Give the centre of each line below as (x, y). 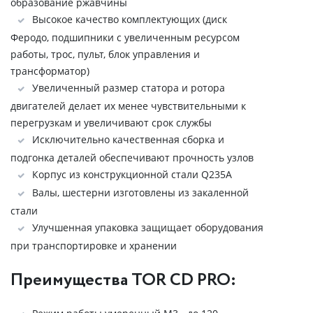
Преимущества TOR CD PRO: (123, 280)
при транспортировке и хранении (94, 246)
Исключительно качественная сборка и (128, 139)
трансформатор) (50, 71)
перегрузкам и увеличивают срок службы (111, 123)
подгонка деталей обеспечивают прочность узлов (132, 158)
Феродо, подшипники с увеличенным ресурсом (125, 37)
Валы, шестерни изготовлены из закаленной (140, 192)
